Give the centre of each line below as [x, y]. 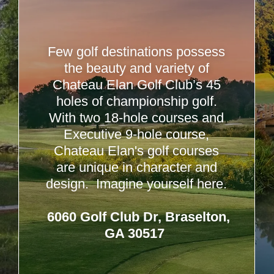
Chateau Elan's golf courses [137, 151]
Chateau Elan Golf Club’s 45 [136, 85]
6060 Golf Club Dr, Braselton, [136, 217]
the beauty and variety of [136, 68]
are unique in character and [136, 167]
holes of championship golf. [136, 101]
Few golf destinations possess [137, 52]
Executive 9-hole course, [137, 134]
